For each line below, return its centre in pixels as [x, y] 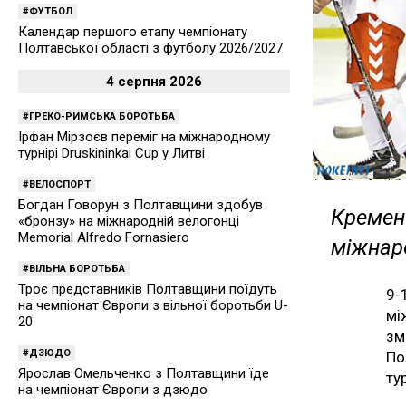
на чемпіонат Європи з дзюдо [113, 390]
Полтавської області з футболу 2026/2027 [150, 48]
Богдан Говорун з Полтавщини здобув [140, 205]
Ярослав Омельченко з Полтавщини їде [144, 373]
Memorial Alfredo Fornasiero [104, 237]
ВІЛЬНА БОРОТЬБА [77, 269]
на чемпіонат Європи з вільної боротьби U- [153, 305]
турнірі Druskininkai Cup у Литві [111, 153]
